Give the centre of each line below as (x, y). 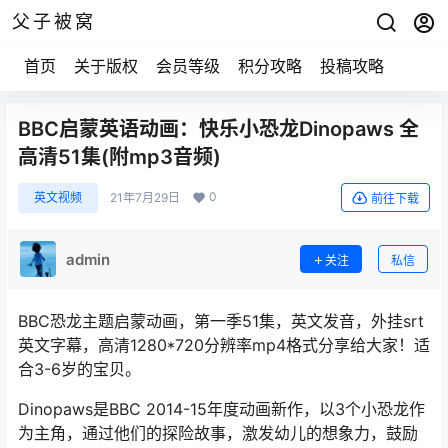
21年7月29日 (145, 197)
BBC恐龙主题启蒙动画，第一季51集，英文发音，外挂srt (221, 321)
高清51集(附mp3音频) (119, 157)
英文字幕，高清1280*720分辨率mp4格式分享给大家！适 (224, 345)
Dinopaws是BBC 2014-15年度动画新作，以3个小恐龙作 (221, 409)
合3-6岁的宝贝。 (79, 369)
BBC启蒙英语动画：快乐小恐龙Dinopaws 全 (218, 129)
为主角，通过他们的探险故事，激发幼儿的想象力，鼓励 (218, 433)
